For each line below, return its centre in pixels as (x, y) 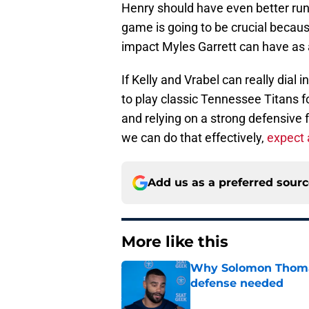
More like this (175, 242)
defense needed (237, 283)
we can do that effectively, (194, 138)
